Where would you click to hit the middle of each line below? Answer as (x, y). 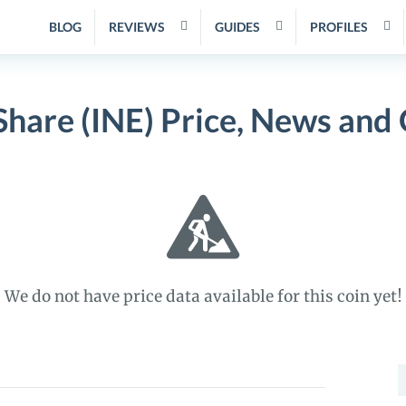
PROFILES (339, 27)
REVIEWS (137, 27)
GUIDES (237, 27)
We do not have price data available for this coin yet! (203, 296)
